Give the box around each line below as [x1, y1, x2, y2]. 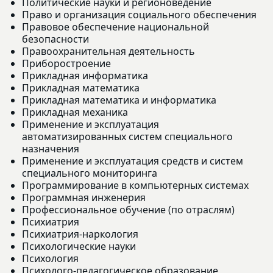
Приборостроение [22, 56, 111, 70]
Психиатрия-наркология [22, 227, 138, 241]
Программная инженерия [22, 190, 146, 204]
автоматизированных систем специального [22, 129, 233, 143]
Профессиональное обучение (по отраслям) [22, 202, 235, 216]
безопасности [22, 32, 89, 46]
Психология [22, 251, 79, 265]
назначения [22, 141, 79, 155]
